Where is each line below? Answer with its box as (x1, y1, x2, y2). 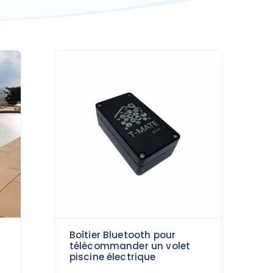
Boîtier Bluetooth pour (69, 229, 176, 242)
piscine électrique (69, 250, 156, 264)
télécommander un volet (69, 239, 191, 253)
